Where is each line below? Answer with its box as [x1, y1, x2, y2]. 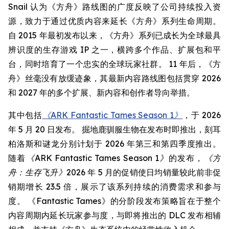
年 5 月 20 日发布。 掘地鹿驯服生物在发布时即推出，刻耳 [8, 124, 221, 134]
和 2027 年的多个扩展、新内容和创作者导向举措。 [8, 87, 195, 98]
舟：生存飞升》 [8, 167, 66, 177]
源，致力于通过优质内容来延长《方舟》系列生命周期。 [8, 16, 221, 26]
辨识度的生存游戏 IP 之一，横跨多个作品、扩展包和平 [8, 44, 221, 55]
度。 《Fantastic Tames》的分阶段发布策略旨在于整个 [8, 196, 221, 206]
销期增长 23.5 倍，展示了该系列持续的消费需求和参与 [8, 181, 221, 192]
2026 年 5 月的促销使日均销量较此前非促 [66, 167, 221, 177]
